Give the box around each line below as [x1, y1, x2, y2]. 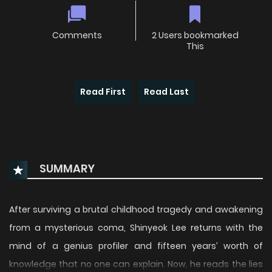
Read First [80, 86, 126, 98]
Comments [52, 29, 102, 42]
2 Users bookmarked [151, 29, 239, 42]
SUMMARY [37, 161, 95, 177]
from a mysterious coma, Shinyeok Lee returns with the [9, 222, 263, 234]
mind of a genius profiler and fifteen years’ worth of [9, 240, 263, 253]
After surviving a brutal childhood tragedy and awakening [9, 203, 263, 216]
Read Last [144, 86, 189, 98]
